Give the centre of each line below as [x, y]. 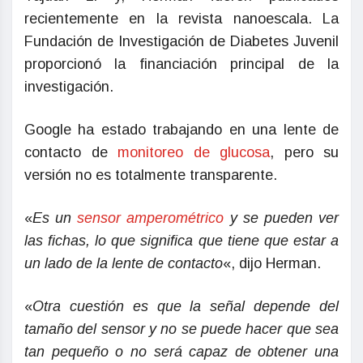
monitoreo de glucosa [194, 153]
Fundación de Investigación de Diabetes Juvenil [181, 42]
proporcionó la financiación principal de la [181, 64]
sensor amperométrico [151, 218]
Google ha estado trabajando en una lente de [181, 130]
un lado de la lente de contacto [124, 264]
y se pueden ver [282, 218]
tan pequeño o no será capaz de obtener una [181, 352]
